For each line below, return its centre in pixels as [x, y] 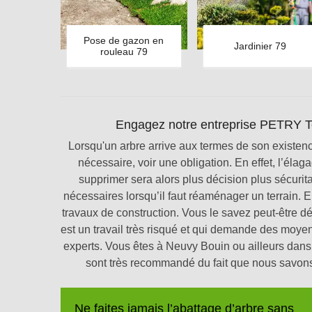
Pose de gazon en [124, 41]
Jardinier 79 [260, 46]
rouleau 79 [124, 52]
